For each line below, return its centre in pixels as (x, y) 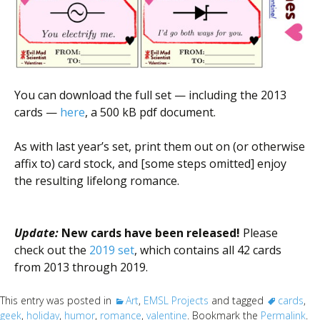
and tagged (237, 301)
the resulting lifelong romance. (97, 181)
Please (259, 233)
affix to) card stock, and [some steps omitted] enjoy (150, 164)
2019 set (112, 250)
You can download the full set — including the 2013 (150, 95)
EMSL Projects (176, 301)
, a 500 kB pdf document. (150, 112)
